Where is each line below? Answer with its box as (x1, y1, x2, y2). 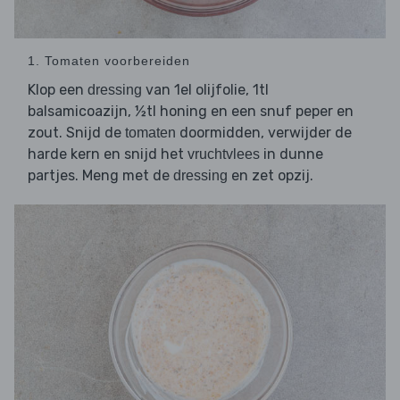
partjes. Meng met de (28, 166, 173, 184)
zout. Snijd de (28, 123, 125, 141)
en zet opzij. (228, 166, 313, 184)
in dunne (260, 145, 323, 162)
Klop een (28, 80, 87, 98)
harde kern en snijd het (28, 145, 187, 162)
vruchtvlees (187, 146, 260, 162)
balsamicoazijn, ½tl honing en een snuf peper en (28, 102, 354, 120)
